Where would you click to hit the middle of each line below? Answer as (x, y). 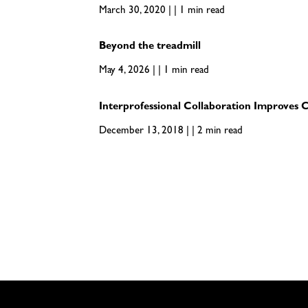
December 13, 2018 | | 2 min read (170, 132)
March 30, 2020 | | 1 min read (162, 12)
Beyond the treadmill (152, 47)
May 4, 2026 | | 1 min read (154, 71)
